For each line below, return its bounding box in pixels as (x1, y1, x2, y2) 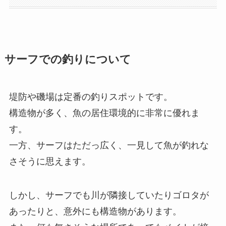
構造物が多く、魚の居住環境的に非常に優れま (9, 107, 200, 118)
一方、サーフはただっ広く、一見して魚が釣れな (9, 140, 209, 150)
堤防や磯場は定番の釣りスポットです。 (9, 91, 173, 102)
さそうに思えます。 (9, 156, 91, 166)
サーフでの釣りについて (4, 53, 131, 66)
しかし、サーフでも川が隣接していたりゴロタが (9, 190, 209, 201)
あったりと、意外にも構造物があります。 (9, 206, 182, 217)
